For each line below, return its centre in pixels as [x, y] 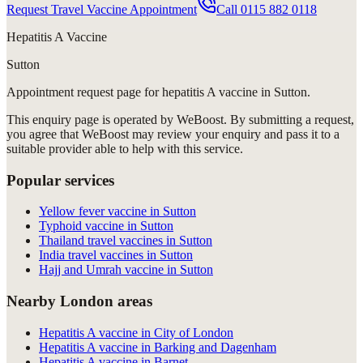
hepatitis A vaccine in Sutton [235, 92]
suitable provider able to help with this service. [125, 148]
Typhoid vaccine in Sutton [106, 226]
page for [138, 92]
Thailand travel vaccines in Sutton [126, 241]
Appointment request [60, 92]
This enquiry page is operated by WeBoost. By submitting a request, [180, 119]
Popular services [60, 180]
